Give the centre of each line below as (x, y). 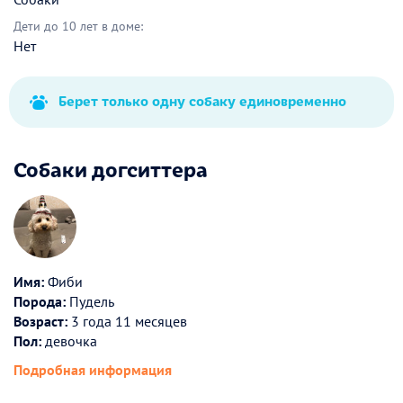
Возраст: (40, 322)
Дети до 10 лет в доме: (78, 27)
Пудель (90, 302)
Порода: (40, 302)
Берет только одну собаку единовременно (202, 101)
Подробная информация (93, 370)
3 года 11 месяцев (127, 322)
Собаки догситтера (111, 169)
